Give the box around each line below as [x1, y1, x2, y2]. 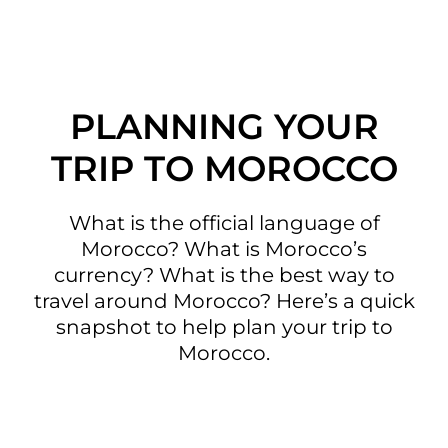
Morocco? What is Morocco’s [81, 237, 367, 262]
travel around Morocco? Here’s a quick [33, 289, 415, 314]
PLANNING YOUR [69, 105, 379, 149]
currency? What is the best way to [53, 263, 395, 288]
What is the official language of [68, 211, 380, 236]
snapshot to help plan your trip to [55, 315, 393, 340]
